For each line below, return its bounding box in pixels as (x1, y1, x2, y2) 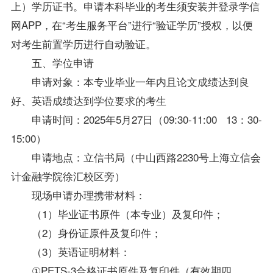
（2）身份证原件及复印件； (31, 224, 161, 240)
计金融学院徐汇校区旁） (10, 168, 125, 183)
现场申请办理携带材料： (31, 186, 146, 202)
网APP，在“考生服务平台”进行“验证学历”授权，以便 (10, 16, 253, 32)
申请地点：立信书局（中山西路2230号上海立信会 (31, 149, 261, 165)
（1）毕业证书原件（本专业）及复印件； (31, 205, 224, 221)
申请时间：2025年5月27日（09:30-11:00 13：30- (31, 111, 262, 127)
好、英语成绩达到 (10, 92, 94, 108)
